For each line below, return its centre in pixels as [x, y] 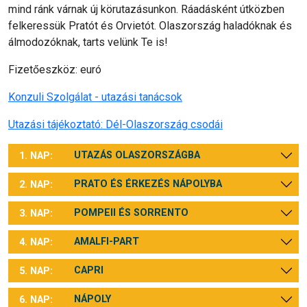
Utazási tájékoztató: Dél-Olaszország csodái [115, 124]
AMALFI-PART [107, 242]
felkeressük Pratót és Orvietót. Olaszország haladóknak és [150, 26]
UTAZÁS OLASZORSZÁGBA [137, 155]
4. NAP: [36, 242]
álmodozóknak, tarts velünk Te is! [88, 42]
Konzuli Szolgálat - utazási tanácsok [95, 97]
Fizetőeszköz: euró [55, 70]
